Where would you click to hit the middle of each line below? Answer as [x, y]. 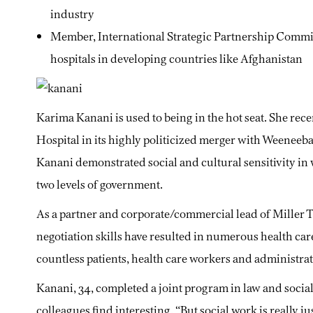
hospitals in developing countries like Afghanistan [176, 59]
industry [72, 14]
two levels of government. [100, 184]
